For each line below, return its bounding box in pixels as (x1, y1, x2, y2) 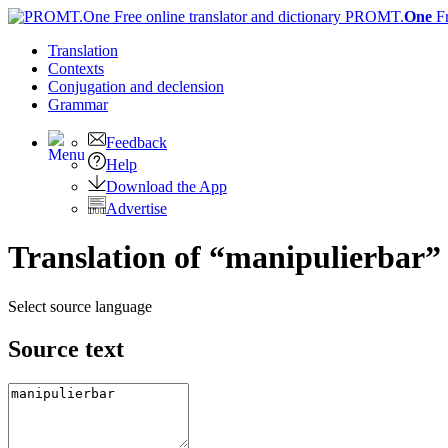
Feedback (106, 134, 167, 151)
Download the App (106, 178, 227, 195)
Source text (8, 335, 124, 362)
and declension (130, 78, 224, 95)
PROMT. (341, 8, 404, 25)
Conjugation (48, 78, 130, 95)
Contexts (48, 60, 104, 77)
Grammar (48, 96, 108, 113)
